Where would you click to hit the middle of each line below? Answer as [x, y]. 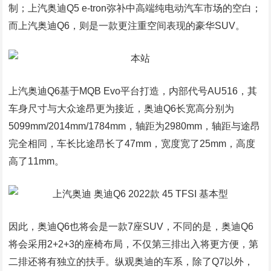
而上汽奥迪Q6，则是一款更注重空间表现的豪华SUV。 [127, 26]
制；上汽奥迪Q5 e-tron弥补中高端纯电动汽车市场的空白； [135, 8]
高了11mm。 [37, 161]
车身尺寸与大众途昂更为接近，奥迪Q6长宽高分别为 [122, 109]
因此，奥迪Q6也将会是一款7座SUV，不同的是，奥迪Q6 [131, 227]
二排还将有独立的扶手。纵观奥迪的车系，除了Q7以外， [131, 262]
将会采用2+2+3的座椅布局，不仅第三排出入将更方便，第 [134, 244]
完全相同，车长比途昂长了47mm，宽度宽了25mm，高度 [132, 144]
